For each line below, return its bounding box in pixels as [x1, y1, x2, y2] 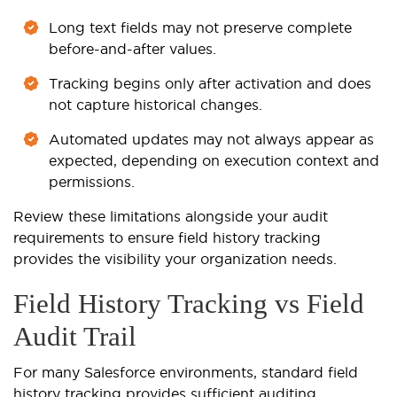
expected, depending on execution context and [49, 152, 379, 169]
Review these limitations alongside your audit [13, 208, 328, 225]
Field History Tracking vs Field [13, 288, 364, 320]
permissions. [49, 174, 135, 191]
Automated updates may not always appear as [49, 131, 374, 148]
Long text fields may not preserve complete [49, 19, 352, 36]
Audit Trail [13, 321, 136, 353]
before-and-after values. [49, 41, 216, 58]
